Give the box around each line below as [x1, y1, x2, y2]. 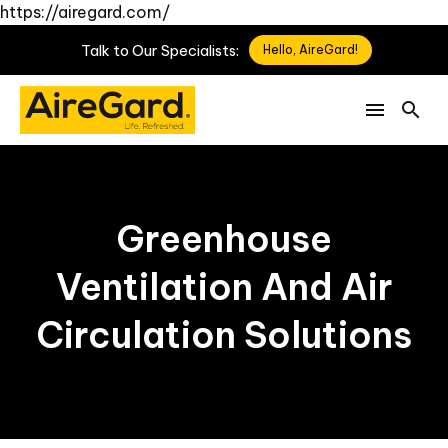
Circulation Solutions [36, 312, 412, 358]
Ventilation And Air [55, 264, 393, 310]
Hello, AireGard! [263, 42, 358, 57]
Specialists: [161, 40, 239, 60]
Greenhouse [116, 216, 332, 262]
